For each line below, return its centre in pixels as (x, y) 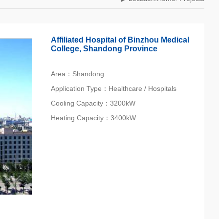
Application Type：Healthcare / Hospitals (113, 89)
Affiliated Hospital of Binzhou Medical (120, 40)
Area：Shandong (77, 74)
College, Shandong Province (104, 49)
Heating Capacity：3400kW (93, 118)
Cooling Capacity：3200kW (93, 103)
